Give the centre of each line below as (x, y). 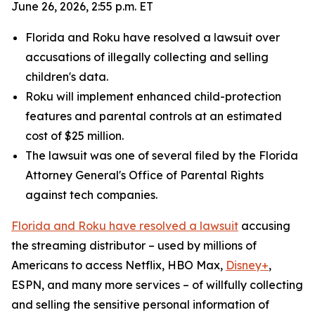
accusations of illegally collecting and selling (147, 57)
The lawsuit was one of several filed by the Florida (162, 155)
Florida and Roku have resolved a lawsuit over (153, 37)
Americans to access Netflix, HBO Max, (118, 265)
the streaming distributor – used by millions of (134, 245)
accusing (264, 226)
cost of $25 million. (75, 136)
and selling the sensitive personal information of (140, 304)
